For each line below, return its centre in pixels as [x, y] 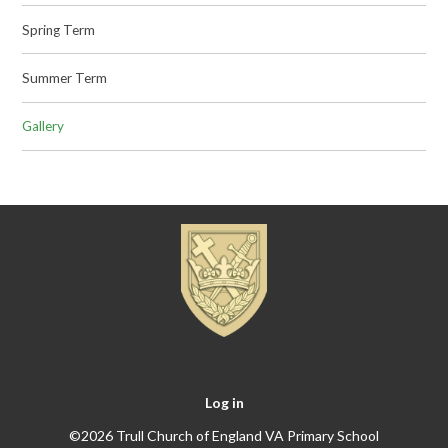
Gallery [43, 126]
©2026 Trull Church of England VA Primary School [224, 436]
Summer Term [65, 77]
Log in [224, 403]
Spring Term [59, 29]
